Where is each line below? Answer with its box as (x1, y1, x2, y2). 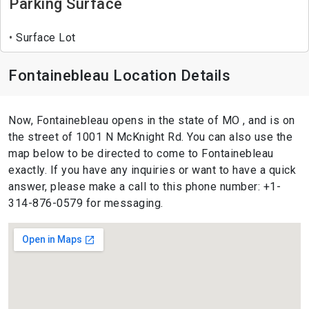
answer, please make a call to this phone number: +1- (8, 180, 281, 194)
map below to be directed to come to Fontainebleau (8, 147, 274, 161)
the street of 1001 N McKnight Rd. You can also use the (8, 130, 292, 144)
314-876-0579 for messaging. (8, 197, 163, 210)
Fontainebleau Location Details (8, 67, 230, 85)
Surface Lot (12, 31, 76, 45)
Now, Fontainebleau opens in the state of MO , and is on (8, 114, 295, 128)
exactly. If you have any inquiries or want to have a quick (8, 163, 296, 177)
